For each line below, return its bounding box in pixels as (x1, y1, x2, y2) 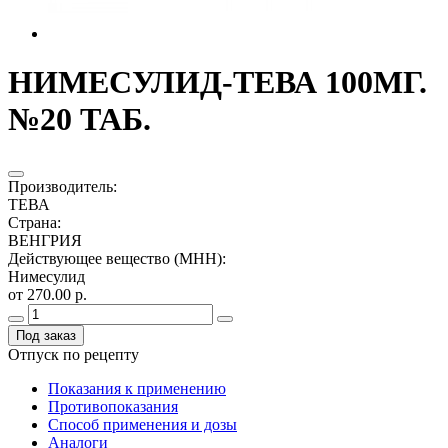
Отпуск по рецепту (8, 345, 139, 363)
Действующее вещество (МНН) (8, 249, 222, 267)
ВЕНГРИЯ (8, 231, 82, 249)
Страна (8, 213, 57, 231)
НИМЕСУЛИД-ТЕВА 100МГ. (8, 64, 427, 101)
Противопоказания (48, 397, 178, 415)
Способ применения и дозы (48, 415, 237, 433)
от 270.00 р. (8, 285, 87, 303)
